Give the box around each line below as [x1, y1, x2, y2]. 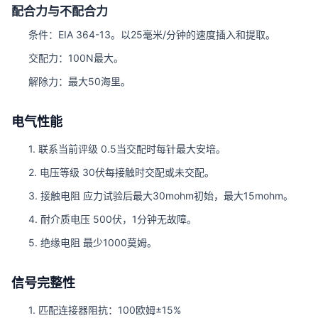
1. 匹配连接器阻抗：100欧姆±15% [28, 303, 181, 316]
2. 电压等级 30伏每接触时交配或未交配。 [28, 165, 214, 178]
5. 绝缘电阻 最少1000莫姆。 [28, 236, 157, 248]
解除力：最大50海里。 [28, 75, 131, 87]
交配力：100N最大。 [28, 51, 124, 64]
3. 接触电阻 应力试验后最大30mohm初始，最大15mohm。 [28, 189, 293, 202]
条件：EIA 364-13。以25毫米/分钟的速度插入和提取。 [28, 28, 275, 40]
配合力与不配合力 [11, 4, 108, 18]
